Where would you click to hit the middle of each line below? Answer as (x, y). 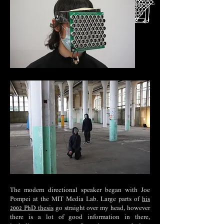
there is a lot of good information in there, (80, 218)
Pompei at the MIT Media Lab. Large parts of (76, 200)
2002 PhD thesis (32, 209)
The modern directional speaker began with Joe (80, 191)
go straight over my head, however (101, 209)
